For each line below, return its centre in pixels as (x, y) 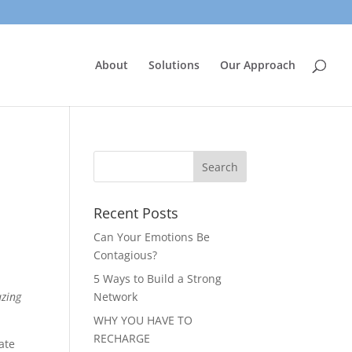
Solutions (174, 65)
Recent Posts (136, 213)
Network (116, 297)
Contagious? (126, 255)
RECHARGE (122, 338)
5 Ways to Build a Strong (158, 279)
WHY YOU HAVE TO (143, 320)
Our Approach (258, 65)
